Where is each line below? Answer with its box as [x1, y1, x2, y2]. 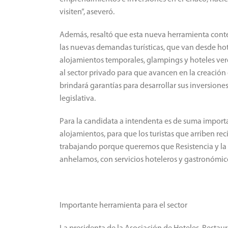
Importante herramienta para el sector [60, 202, 187, 210]
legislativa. [60, 95, 96, 103]
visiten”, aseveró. [60, 8, 115, 17]
